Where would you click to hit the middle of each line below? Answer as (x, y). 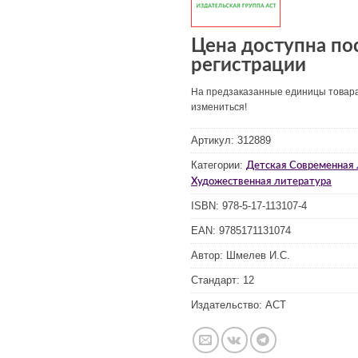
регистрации (249, 66)
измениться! (219, 107)
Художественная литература (261, 181)
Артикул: (214, 140)
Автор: (209, 255)
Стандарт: (217, 280)
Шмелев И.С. (258, 255)
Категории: (219, 165)
